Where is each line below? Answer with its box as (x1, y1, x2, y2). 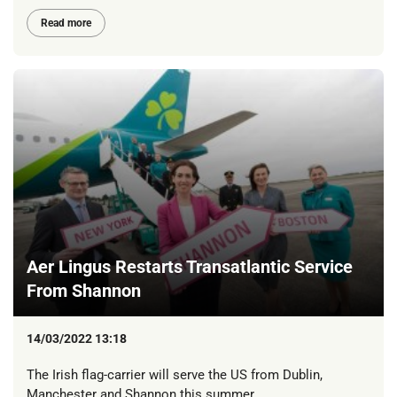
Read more (41, 17, 91, 30)
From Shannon (27, 279, 141, 301)
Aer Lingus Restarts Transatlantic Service (27, 255, 353, 277)
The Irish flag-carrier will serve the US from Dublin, (27, 367, 323, 384)
